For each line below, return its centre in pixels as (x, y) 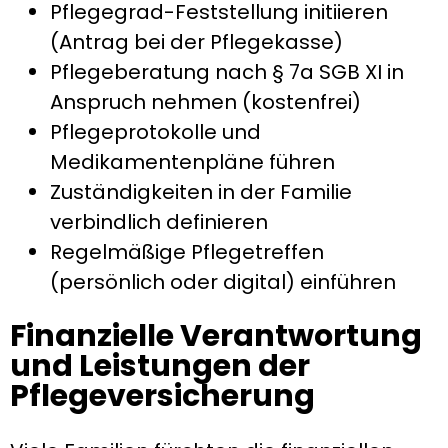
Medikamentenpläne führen (192, 161)
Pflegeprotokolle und (155, 131)
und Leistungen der (160, 366)
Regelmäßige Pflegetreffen (187, 251)
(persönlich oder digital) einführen (223, 281)
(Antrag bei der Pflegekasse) (196, 41)
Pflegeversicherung (162, 396)
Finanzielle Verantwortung (216, 336)
